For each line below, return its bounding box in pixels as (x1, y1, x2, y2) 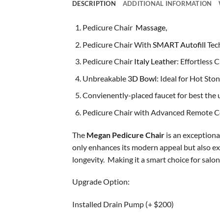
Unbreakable (82, 73, 128, 83)
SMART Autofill (152, 39, 206, 49)
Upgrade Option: (72, 177, 130, 187)
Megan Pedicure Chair (86, 130, 166, 139)
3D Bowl (127, 73, 157, 83)
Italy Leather (134, 56, 177, 66)
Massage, (134, 22, 167, 32)
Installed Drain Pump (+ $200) (72, 199, 174, 209)
